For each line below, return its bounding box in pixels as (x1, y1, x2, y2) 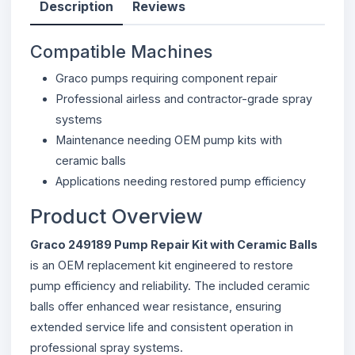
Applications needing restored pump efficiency (55, 174, 306, 188)
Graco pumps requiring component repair (55, 71, 277, 85)
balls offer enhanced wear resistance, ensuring (30, 299, 281, 313)
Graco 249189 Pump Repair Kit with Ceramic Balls (30, 237, 318, 251)
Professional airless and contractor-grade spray (55, 91, 312, 105)
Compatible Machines (30, 40, 212, 62)
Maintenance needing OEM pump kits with (55, 132, 282, 147)
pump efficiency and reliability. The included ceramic (30, 278, 310, 292)
